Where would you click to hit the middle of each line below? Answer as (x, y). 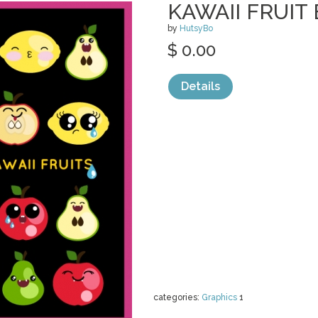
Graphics (219, 297)
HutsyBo (196, 28)
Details (201, 86)
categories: (177, 297)
